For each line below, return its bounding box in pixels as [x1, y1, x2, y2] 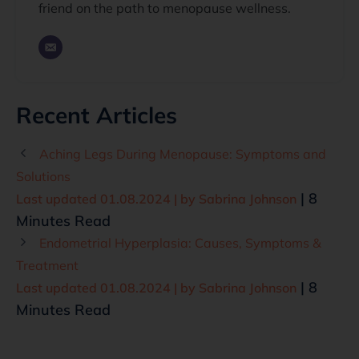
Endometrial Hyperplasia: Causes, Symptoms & [38, 234, 321, 251]
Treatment [16, 256, 79, 273]
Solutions [16, 167, 71, 184]
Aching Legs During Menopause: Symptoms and [38, 145, 326, 162]
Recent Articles [16, 100, 177, 129]
